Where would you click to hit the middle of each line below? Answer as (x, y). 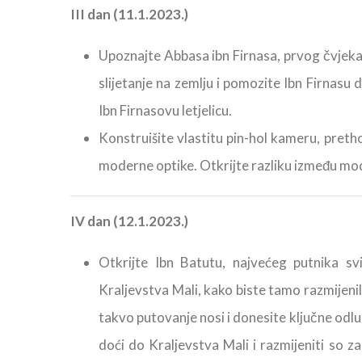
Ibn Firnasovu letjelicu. (165, 111)
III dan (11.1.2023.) (129, 15)
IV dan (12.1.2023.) (129, 221)
